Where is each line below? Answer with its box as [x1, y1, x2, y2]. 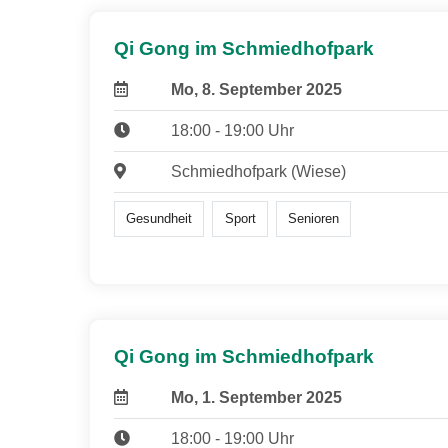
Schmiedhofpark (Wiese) [170, 162, 346, 180]
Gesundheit [126, 211, 193, 227]
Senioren [287, 211, 339, 227]
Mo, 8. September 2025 [170, 80, 342, 98]
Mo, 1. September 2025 [170, 389, 342, 407]
